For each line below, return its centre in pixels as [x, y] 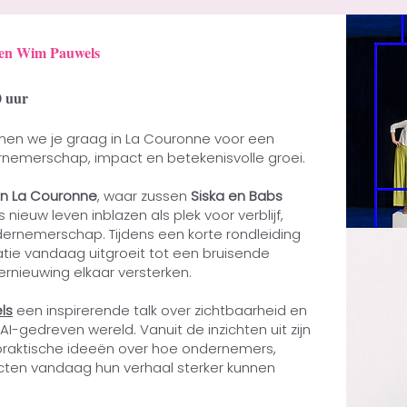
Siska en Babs [237, 196]
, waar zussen [144, 196]
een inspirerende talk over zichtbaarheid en [160, 310]
